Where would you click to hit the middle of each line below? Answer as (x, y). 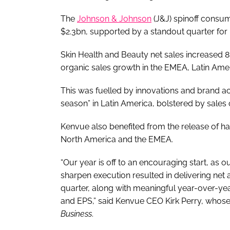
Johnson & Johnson (114, 18)
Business (76, 214)
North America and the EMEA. (117, 139)
